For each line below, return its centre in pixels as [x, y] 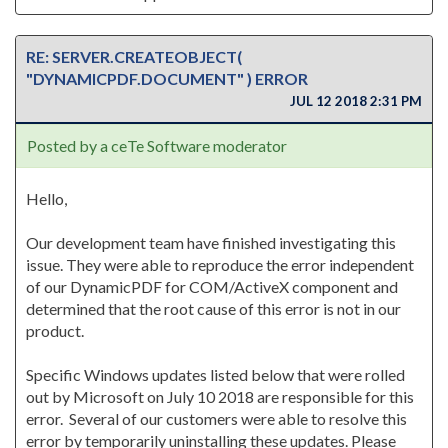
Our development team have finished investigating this [211, 242]
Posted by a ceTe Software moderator [157, 145]
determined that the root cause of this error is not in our [213, 308]
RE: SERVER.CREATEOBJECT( [134, 56]
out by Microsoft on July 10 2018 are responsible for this [220, 396]
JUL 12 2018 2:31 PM [354, 101]
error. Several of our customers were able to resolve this [216, 418]
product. [55, 330]
